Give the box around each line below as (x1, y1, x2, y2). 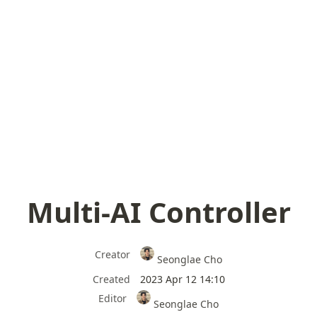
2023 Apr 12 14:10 (139, 272, 225, 286)
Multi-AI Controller (26, 192, 291, 231)
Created (92, 272, 130, 286)
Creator (94, 247, 130, 261)
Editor (98, 292, 127, 306)
